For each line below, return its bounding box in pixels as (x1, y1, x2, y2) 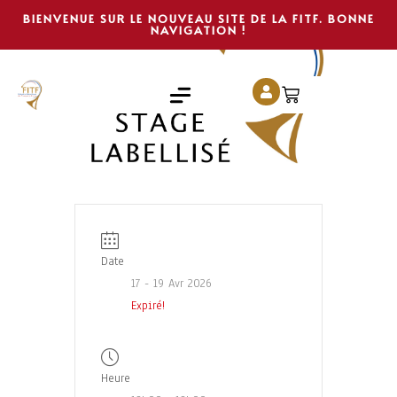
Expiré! (131, 298, 165, 315)
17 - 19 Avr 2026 (131, 276, 212, 292)
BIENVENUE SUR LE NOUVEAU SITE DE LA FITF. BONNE (22, 11, 375, 27)
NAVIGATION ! (151, 22, 246, 38)
